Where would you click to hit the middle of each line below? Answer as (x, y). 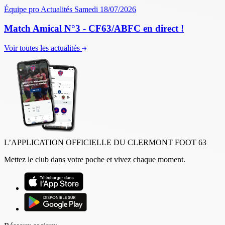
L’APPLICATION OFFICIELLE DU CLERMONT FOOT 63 (105, 143)
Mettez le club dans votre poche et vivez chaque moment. (95, 160)
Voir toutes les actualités (42, 48)
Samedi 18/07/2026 (105, 9)
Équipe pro (22, 9)
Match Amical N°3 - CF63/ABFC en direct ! (94, 29)
